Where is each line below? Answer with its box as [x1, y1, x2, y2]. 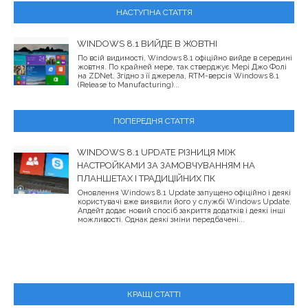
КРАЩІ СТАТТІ [127, 289, 181, 300]
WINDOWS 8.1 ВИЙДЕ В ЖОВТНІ [77, 38, 217, 49]
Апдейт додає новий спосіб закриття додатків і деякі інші [78, 206, 285, 216]
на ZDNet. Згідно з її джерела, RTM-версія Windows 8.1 [78, 71, 279, 81]
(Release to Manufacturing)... [78, 80, 179, 90]
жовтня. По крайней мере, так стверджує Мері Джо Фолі [78, 63, 287, 72]
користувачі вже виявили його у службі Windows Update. [78, 197, 291, 207]
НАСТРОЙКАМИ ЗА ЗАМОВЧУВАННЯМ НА [77, 160, 255, 171]
